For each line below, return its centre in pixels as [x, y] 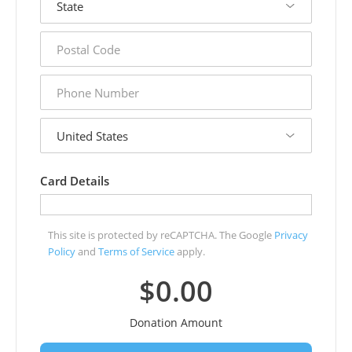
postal [56, 38]
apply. [190, 251]
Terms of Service [136, 251]
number [61, 95]
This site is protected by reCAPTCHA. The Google [161, 235]
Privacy [291, 235]
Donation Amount [176, 323]
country [60, 124]
